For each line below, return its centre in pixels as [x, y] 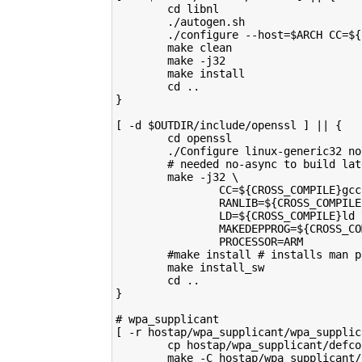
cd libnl [167, 8]
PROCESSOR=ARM [209, 241]
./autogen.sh [180, 21]
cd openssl [173, 138]
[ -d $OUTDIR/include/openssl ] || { [228, 125]
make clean [173, 47]
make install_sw [189, 267]
